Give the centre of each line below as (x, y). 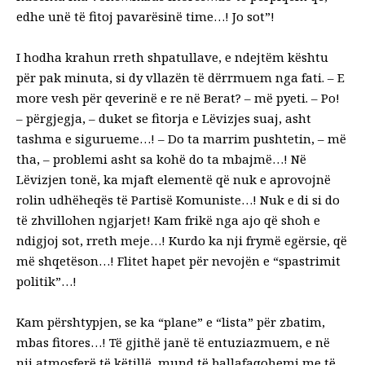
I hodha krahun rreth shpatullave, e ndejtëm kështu (172, 57)
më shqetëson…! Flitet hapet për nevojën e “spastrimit (178, 260)
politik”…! (46, 281)
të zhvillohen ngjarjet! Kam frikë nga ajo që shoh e (168, 220)
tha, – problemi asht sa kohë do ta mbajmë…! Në (161, 158)
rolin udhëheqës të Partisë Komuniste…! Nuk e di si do (178, 199)
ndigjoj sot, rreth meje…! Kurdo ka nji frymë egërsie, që (182, 240)
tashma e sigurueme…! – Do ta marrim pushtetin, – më (181, 138)
